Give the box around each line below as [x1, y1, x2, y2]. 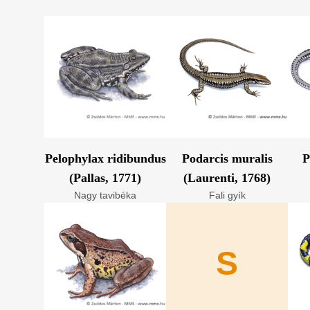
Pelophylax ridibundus [44, 152, 166, 165]
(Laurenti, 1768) [183, 171, 271, 185]
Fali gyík [208, 190, 246, 201]
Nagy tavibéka [74, 190, 136, 201]
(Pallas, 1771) [69, 171, 141, 185]
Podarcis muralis [181, 152, 273, 165]
